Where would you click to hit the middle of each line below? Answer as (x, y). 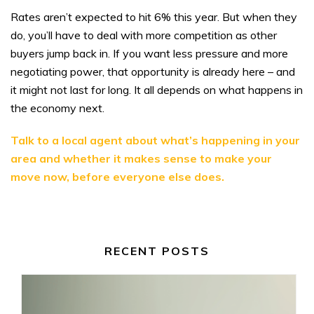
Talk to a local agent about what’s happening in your (155, 140)
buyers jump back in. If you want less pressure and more (149, 53)
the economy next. (57, 108)
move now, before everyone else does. (117, 176)
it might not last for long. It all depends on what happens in (157, 89)
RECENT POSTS (157, 251)
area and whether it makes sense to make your (141, 158)
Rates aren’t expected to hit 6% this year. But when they (154, 16)
